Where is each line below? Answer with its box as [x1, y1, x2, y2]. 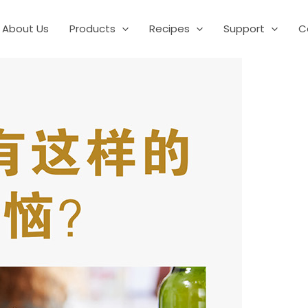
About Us [2, 21, 49, 36]
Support [223, 21, 265, 36]
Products [69, 21, 115, 36]
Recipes [149, 21, 190, 36]
